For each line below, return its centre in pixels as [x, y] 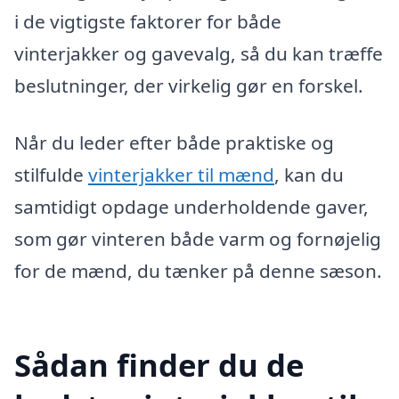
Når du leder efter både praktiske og [174, 142]
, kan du [309, 174]
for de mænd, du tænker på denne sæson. [198, 270]
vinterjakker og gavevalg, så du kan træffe [199, 54]
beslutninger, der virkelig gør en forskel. [189, 86]
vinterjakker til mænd [181, 174]
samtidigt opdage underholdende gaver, [191, 206]
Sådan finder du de [159, 364]
